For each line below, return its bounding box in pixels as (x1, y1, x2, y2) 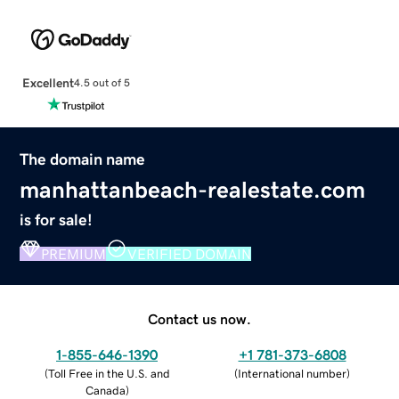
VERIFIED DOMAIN (127, 246, 252, 261)
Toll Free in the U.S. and (47, 367, 170, 379)
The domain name (20, 151, 146, 167)
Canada (85, 384, 126, 396)
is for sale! (20, 211, 94, 228)
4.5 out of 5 (73, 77, 130, 89)
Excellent (21, 76, 74, 89)
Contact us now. (148, 311, 251, 326)
